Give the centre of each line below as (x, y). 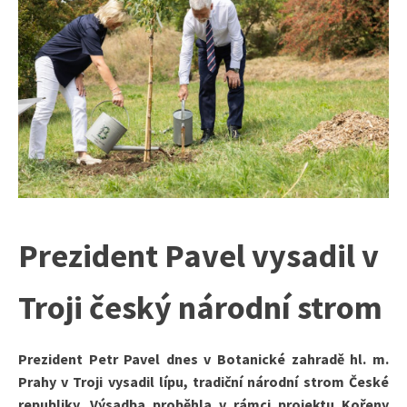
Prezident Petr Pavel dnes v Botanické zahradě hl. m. (203, 358)
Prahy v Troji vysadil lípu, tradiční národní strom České (203, 381)
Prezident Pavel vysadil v (199, 255)
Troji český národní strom (200, 307)
